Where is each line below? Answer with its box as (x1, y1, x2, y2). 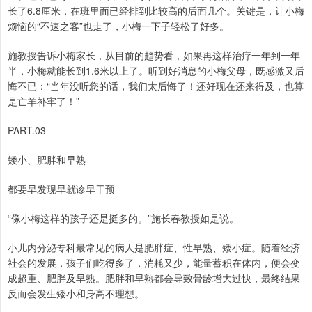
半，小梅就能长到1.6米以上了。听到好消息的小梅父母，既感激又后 (8, 63, 304, 78)
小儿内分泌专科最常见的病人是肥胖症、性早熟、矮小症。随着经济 (8, 240, 300, 255)
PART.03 (8, 123, 46, 138)
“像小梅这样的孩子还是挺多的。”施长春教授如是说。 (8, 211, 239, 226)
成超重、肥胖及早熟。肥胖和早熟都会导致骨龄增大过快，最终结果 (8, 271, 300, 286)
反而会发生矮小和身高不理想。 (8, 286, 144, 301)
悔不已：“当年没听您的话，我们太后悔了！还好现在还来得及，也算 (8, 79, 304, 93)
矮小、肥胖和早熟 (8, 153, 86, 167)
